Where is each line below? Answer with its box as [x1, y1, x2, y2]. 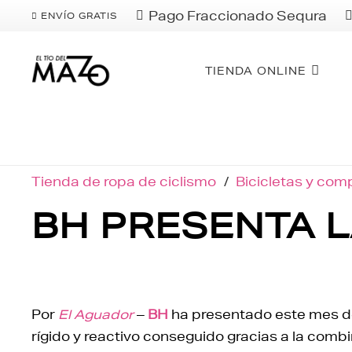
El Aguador [58, 306, 134, 322]
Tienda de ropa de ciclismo [31, 173, 216, 189]
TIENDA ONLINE [204, 64, 306, 78]
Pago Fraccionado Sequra [148, 7, 328, 24]
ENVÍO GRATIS [41, 9, 119, 21]
